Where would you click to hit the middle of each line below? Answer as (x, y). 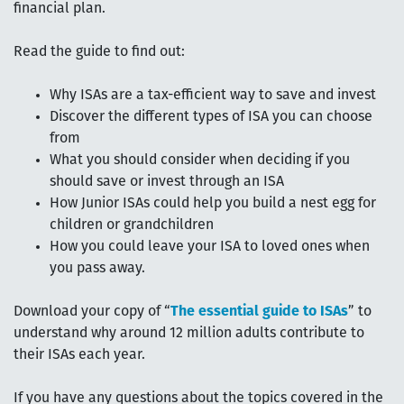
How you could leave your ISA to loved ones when (210, 247)
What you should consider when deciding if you (200, 160)
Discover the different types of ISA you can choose (211, 117)
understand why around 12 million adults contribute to (189, 333)
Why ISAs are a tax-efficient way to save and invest (213, 95)
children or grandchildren (132, 225)
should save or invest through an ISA (167, 182)
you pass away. (97, 268)
